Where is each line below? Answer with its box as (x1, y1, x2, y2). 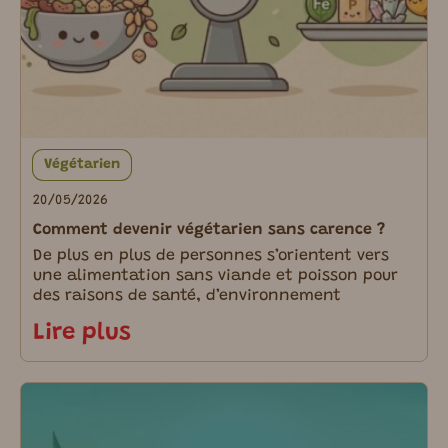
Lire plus (33, 321, 131, 346)
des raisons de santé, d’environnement (33, 288, 341, 305)
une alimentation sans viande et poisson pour (33, 268, 398, 285)
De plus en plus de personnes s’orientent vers (33, 248, 389, 265)
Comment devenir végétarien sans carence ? (33, 222, 385, 239)
